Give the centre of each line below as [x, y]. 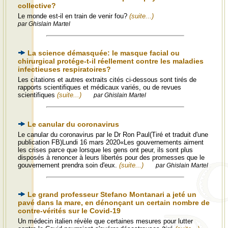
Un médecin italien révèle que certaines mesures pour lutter [105, 221]
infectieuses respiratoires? [64, 69]
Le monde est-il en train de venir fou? [74, 16]
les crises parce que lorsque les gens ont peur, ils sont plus [105, 150]
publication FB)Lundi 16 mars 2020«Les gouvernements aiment [111, 142]
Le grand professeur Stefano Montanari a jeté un [112, 194]
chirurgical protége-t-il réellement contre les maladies [111, 61]
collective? [37, 6]
